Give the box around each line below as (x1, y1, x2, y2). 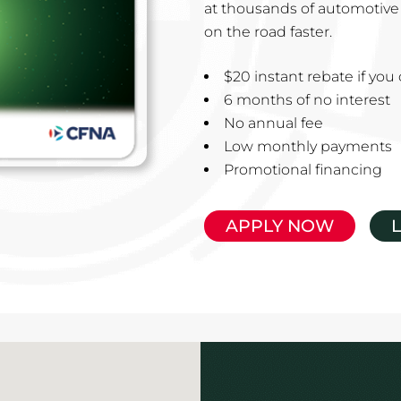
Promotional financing (224, 160, 383, 178)
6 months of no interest (224, 90, 391, 108)
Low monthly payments (224, 137, 393, 155)
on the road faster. (204, 22, 333, 40)
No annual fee (224, 114, 324, 132)
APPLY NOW (226, 215, 335, 236)
